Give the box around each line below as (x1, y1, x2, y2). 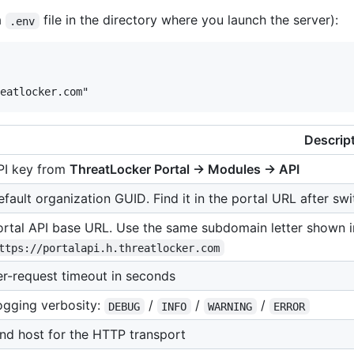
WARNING (208, 299, 253, 313)
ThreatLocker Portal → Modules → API (70, 161, 299, 178)
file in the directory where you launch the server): (39, 12, 338, 28)
